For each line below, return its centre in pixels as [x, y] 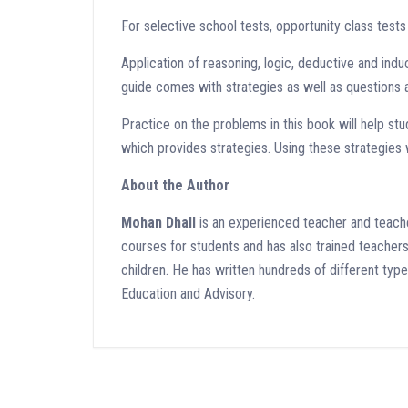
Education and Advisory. [188, 293]
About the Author [175, 185]
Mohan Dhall [158, 222]
